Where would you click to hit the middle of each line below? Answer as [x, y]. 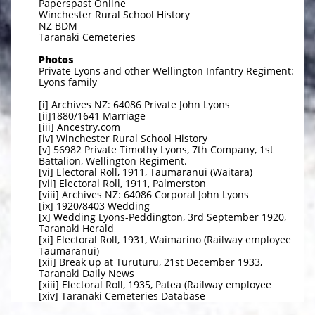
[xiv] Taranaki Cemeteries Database [122, 296]
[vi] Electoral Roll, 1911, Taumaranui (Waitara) [147, 172]
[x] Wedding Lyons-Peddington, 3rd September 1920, [162, 217]
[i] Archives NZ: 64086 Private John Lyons [134, 104]
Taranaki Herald [76, 228]
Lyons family [68, 82]
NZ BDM [58, 26]
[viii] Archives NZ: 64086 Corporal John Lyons [144, 194]
